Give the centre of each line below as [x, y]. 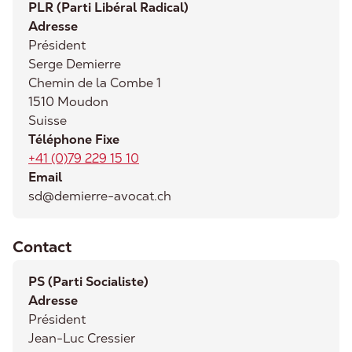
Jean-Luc [56, 338]
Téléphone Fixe [74, 139]
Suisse [48, 121]
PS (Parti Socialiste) [88, 282]
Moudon [83, 102]
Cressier [111, 338]
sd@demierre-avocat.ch [100, 196]
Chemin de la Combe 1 [95, 83]
